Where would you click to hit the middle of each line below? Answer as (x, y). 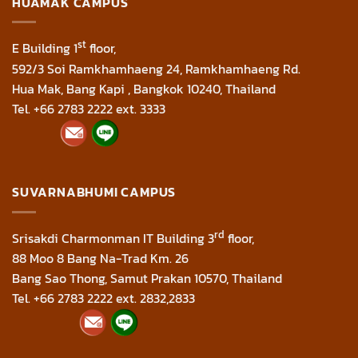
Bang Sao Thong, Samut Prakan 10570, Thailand (147, 278)
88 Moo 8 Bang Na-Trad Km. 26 (100, 259)
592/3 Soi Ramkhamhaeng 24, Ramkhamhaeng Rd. (156, 68)
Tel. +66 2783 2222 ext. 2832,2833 (103, 298)
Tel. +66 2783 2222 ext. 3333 (89, 108)
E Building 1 (45, 48)
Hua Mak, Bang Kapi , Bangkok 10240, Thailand (144, 88)
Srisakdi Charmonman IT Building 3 (113, 239)
